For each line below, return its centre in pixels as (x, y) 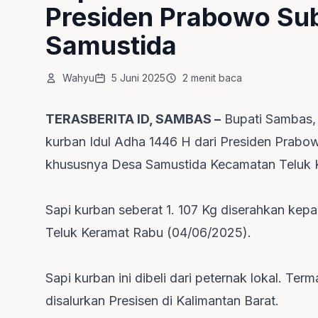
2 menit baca (212, 78)
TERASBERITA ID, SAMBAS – (133, 119)
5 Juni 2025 (138, 78)
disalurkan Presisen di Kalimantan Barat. (162, 301)
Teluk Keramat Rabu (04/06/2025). (148, 232)
